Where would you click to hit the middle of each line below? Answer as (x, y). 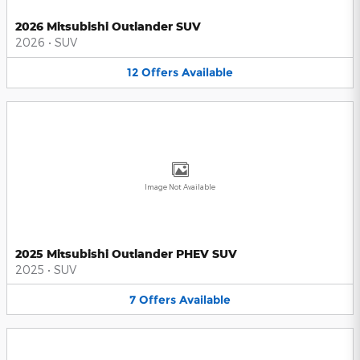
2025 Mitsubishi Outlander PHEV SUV (126, 253)
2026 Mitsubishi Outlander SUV (108, 27)
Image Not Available (180, 186)
